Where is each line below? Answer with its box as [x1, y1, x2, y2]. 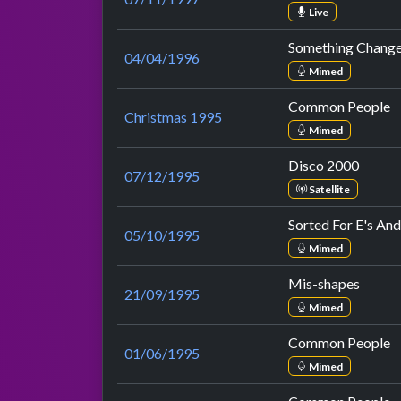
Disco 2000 [288, 157, 359, 175]
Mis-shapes [288, 275, 360, 293]
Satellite [306, 182, 350, 196]
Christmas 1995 [124, 108, 222, 126]
